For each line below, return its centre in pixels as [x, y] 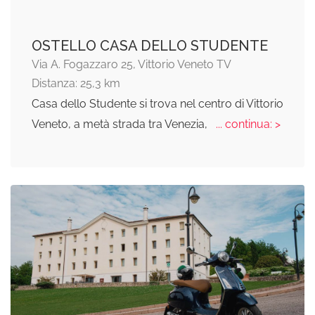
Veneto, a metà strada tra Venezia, [121, 124]
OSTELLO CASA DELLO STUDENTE [150, 46]
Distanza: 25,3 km [76, 84]
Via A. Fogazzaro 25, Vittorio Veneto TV [131, 65]
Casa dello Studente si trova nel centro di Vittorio [157, 104]
